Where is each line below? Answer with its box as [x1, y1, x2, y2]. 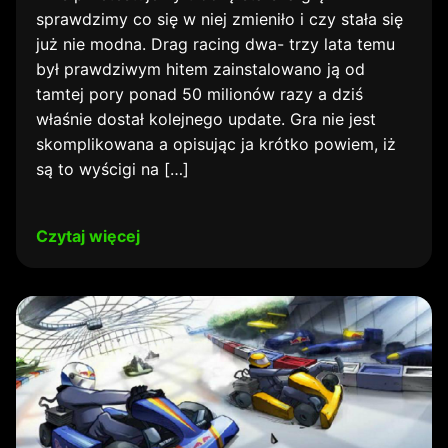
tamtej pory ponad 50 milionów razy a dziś [36, 84, 363, 104]
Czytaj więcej [36, 226, 140, 246]
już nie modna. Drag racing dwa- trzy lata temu [36, 34, 395, 54]
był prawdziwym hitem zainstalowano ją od [36, 59, 365, 79]
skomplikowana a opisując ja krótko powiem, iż [36, 134, 396, 154]
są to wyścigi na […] [36, 159, 189, 179]
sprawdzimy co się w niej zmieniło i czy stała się [36, 9, 403, 29]
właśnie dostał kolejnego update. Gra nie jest [36, 109, 376, 129]
